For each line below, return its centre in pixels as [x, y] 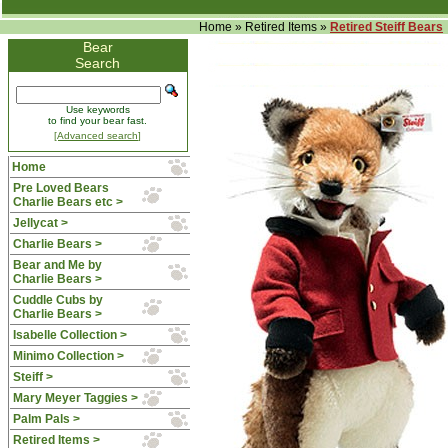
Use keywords [98, 109]
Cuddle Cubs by [57, 300]
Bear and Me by [57, 265]
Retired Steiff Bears [386, 27]
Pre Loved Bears [60, 188]
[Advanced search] [98, 135]
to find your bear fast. [98, 120]
